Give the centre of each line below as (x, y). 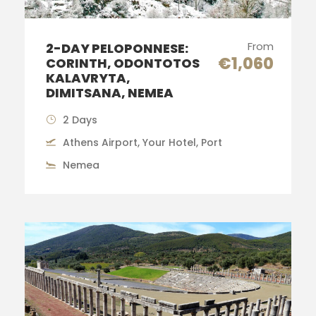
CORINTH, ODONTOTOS (123, 63)
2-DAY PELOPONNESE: (117, 48)
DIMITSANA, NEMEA (110, 92)
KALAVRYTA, (88, 78)
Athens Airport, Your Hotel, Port (142, 142)
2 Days (80, 120)
